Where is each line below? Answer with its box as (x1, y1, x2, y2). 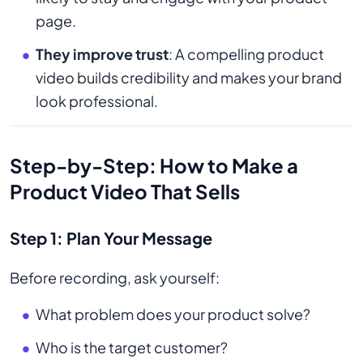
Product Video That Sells (10, 179, 240, 204)
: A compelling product (169, 45, 324, 64)
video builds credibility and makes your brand (36, 68, 342, 88)
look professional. (36, 92, 158, 111)
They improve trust (36, 45, 169, 64)
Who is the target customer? (36, 338, 228, 357)
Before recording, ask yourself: (10, 268, 220, 288)
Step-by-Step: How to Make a (10, 153, 298, 178)
